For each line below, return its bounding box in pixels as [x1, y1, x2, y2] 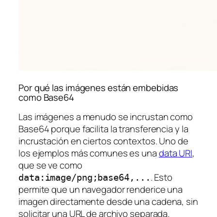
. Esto [150, 171, 172, 184]
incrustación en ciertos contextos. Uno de [18, 135, 188, 148]
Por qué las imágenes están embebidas [18, 81, 179, 94]
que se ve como [18, 159, 82, 172]
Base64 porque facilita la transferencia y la [18, 123, 188, 136]
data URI [158, 147, 193, 160]
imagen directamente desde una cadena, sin [18, 195, 198, 208]
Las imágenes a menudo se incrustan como [18, 110, 193, 124]
